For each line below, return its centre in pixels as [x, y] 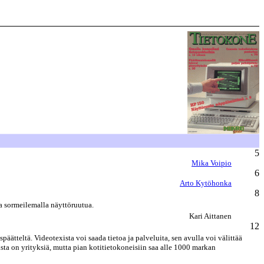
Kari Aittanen [210, 216]
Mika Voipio [212, 163]
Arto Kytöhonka [206, 183]
